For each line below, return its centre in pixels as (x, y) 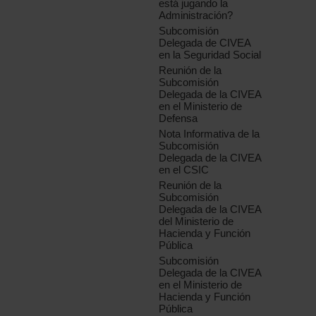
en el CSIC (184, 170)
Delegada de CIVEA (205, 43)
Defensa (178, 119)
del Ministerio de (196, 221)
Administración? (196, 16)
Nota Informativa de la (209, 134)
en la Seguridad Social (210, 55)
